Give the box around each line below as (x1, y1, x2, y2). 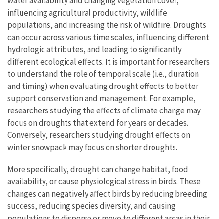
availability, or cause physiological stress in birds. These (7, 176, 201, 187)
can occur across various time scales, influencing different (7, 32, 209, 43)
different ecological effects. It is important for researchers (7, 56, 210, 67)
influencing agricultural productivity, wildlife (7, 7, 167, 19)
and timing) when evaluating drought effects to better (7, 81, 198, 92)
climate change (131, 105, 186, 116)
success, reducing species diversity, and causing (7, 200, 175, 212)
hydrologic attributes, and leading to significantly (7, 44, 182, 55)
